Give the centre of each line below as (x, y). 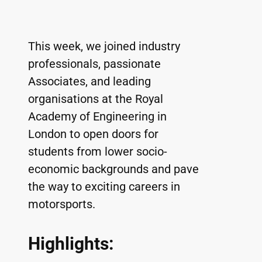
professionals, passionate (96, 64)
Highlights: (70, 244)
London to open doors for (94, 134)
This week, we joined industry (105, 46)
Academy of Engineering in (99, 117)
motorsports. (61, 204)
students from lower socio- (97, 152)
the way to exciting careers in (105, 187)
